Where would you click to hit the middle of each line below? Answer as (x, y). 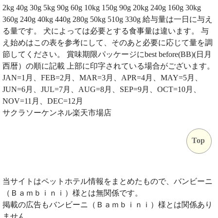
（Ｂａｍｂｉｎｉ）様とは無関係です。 (73, 193)
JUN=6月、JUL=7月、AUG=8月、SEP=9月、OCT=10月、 (102, 89)
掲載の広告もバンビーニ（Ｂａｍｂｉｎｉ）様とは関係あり (108, 204)
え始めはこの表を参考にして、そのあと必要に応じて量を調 (108, 42)
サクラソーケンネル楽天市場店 (57, 112)
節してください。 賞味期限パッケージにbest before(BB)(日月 (107, 54)
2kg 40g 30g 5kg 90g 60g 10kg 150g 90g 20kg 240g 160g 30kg (102, 7)
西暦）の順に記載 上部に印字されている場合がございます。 (109, 66)
